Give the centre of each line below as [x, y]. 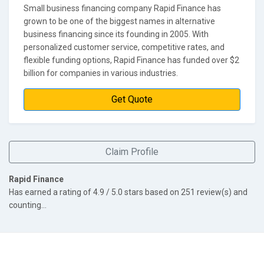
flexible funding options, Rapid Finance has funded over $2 [131, 60]
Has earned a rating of [51, 192]
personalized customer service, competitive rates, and [124, 47]
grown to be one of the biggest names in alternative [119, 21]
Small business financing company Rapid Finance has [122, 8]
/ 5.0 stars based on [143, 192]
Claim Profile [132, 152]
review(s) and [221, 192]
